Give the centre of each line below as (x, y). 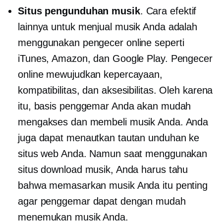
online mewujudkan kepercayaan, (90, 74)
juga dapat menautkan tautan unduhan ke (109, 138)
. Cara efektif (168, 11)
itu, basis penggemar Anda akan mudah (105, 106)
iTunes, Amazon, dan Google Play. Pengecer (115, 58)
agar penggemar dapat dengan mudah (102, 201)
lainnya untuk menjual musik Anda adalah (108, 27)
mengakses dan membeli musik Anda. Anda (113, 122)
